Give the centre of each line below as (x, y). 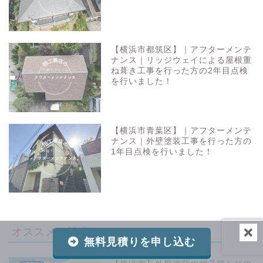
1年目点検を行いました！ (162, 151)
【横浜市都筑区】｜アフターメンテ (182, 50)
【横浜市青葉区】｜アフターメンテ (182, 130)
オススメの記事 (56, 231)
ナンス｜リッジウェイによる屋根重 (182, 60)
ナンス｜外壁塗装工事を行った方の (182, 141)
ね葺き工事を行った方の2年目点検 (180, 71)
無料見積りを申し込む (139, 242)
